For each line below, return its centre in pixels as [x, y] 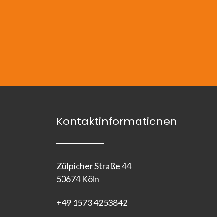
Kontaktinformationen [117, 121]
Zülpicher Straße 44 [94, 166]
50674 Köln [78, 179]
